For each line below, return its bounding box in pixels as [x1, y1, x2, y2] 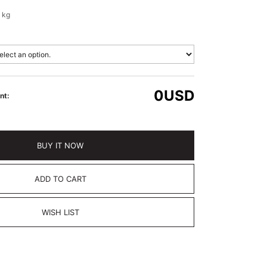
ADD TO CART [34, 174, 86, 184]
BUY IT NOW [37, 141, 83, 150]
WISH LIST [41, 207, 79, 217]
